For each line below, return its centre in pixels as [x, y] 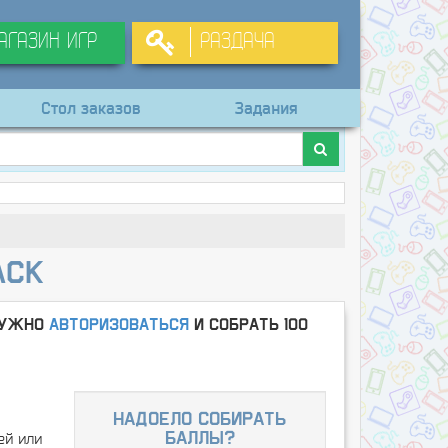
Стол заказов [91, 108]
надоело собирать [200, 420]
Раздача [237, 42]
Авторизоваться [118, 325]
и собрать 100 [248, 325]
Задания [266, 108]
